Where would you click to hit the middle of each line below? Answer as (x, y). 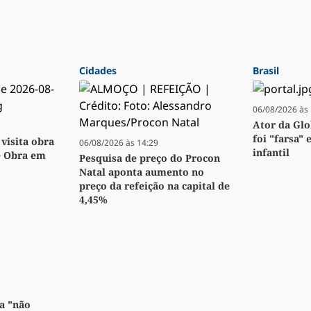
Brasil (266, 71)
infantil (271, 153)
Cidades (98, 71)
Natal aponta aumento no (142, 172)
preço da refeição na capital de (154, 186)
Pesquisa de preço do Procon (150, 158)
